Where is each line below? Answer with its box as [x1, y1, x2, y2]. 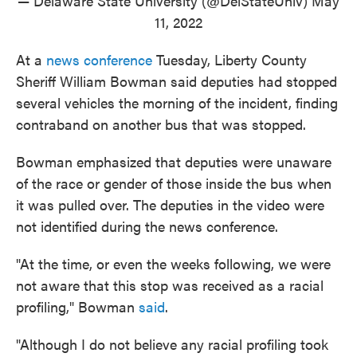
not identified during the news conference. [16, 215, 278, 236]
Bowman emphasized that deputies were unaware [16, 151, 331, 171]
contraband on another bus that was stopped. [16, 113, 306, 134]
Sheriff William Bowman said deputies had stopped [16, 70, 337, 91]
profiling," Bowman [16, 296, 139, 316]
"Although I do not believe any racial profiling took [16, 333, 328, 354]
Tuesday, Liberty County [152, 49, 307, 69]
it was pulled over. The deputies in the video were [16, 194, 324, 214]
